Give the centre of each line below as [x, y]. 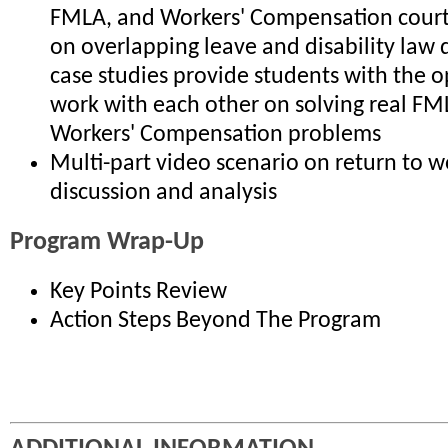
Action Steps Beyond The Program [215, 320]
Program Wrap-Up [107, 243]
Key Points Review [138, 291]
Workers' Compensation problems [215, 135]
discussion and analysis [163, 193]
